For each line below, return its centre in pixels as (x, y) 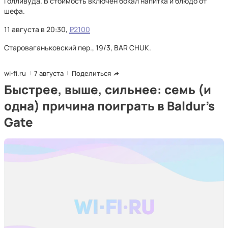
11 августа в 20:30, (37, 29)
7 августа (49, 73)
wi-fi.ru (15, 73)
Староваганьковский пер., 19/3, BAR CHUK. (78, 48)
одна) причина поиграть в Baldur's (109, 106)
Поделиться (91, 73)
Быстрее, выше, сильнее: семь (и (108, 89)
